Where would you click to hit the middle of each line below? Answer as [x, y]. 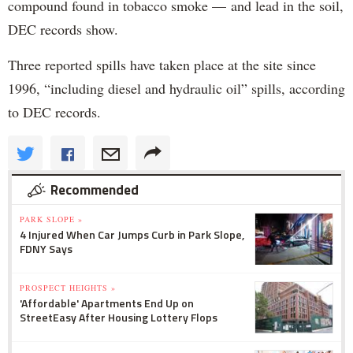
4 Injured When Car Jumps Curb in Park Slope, [132, 234]
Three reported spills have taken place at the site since [162, 64]
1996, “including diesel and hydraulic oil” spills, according [176, 88]
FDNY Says [46, 248]
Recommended [95, 190]
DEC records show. [63, 29]
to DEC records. [54, 111]
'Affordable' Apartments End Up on [107, 303]
